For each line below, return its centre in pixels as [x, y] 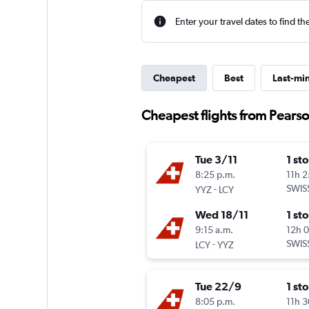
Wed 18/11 [221, 215]
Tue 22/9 [218, 287]
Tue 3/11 [216, 160]
